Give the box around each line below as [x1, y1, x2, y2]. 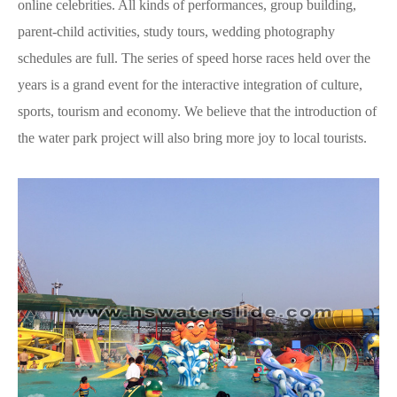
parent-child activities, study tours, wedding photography [18, 23, 335, 39]
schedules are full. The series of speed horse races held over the [18, 50, 370, 66]
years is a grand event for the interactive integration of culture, [18, 76, 362, 92]
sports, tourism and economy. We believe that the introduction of [18, 103, 377, 119]
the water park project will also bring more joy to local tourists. [18, 129, 367, 145]
